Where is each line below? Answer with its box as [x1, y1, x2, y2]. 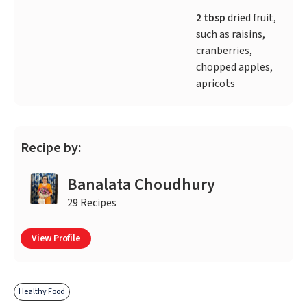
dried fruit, [225, 10, 277, 26]
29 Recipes [67, 195, 116, 211]
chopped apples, [196, 60, 273, 75]
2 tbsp [196, 10, 226, 26]
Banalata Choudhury [67, 173, 215, 197]
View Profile [32, 232, 81, 246]
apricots [196, 76, 236, 92]
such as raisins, [196, 27, 266, 42]
